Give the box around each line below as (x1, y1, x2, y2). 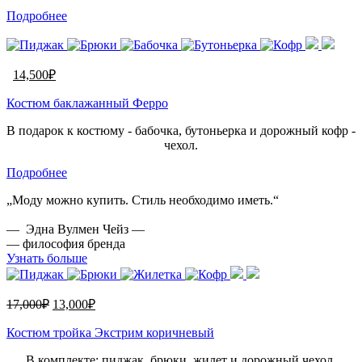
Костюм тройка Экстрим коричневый (6, 325, 214, 339)
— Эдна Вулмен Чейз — (6, 221, 148, 236)
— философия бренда (6, 236, 125, 250)
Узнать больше (6, 250, 87, 265)
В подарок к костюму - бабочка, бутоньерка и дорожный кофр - (6, 123, 356, 137)
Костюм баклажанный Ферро (6, 95, 168, 110)
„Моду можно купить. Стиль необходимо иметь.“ (6, 192, 279, 207)
